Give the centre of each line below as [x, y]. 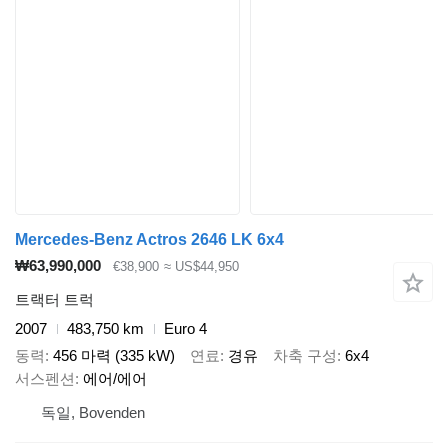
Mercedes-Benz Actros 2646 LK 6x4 [149, 239]
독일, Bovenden [93, 412]
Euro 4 [185, 329]
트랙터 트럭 [54, 300]
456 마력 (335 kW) [114, 355]
